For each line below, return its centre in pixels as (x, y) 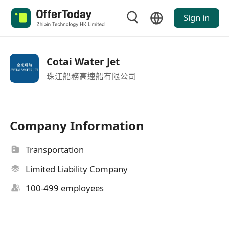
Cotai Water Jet (83, 62)
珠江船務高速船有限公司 (91, 76)
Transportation (55, 150)
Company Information (77, 126)
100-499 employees (65, 188)
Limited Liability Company (77, 169)
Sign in (196, 18)
